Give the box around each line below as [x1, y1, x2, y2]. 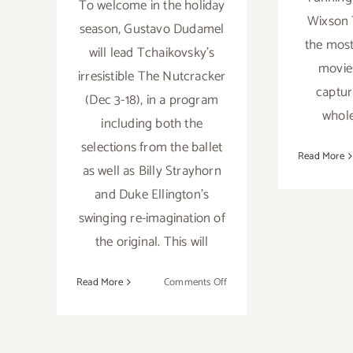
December [226, 327, 271, 344]
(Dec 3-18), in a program [85, 88, 219, 111]
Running [226, 291, 264, 308]
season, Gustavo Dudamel [79, 17, 225, 40]
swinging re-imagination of [78, 206, 225, 229]
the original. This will [95, 230, 209, 253]
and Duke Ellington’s [95, 183, 210, 206]
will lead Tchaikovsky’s [88, 41, 215, 64]
